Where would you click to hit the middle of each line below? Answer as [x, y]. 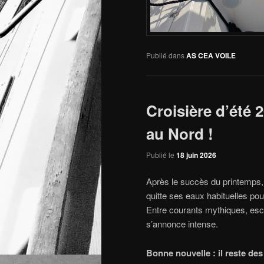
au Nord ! [180, 134]
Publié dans [165, 55]
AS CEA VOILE [211, 56]
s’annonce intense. [182, 224]
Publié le [161, 154]
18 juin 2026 [196, 155]
